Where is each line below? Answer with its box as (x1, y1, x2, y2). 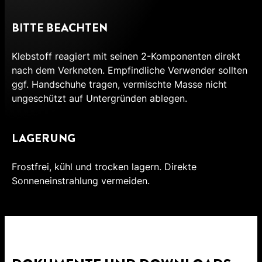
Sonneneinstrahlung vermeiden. (12, 175, 150, 187)
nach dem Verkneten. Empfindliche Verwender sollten (12, 64, 247, 77)
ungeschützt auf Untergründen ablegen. (12, 92, 187, 105)
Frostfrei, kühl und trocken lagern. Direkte (12, 161, 196, 173)
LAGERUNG (12, 130, 75, 147)
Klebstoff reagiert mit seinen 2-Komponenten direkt (12, 50, 240, 63)
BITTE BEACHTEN (12, 19, 108, 37)
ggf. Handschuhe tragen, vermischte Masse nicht (12, 78, 227, 91)
